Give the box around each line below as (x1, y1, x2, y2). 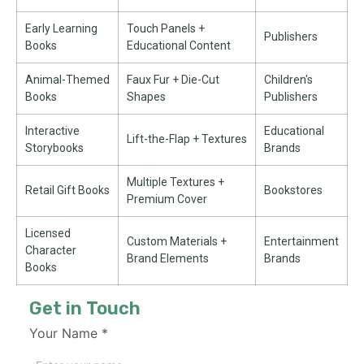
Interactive (25, 124, 80, 137)
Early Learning (25, 22, 97, 35)
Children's (264, 73, 313, 86)
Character (25, 244, 76, 257)
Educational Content (127, 39, 231, 52)
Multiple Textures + (127, 175, 224, 188)
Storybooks (25, 141, 84, 154)
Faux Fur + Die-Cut (127, 73, 219, 86)
